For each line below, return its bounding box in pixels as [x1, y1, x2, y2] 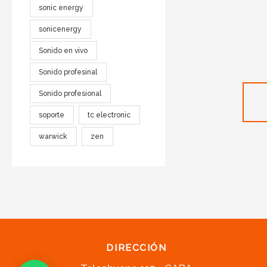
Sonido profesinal [39, 67, 98, 76]
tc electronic [88, 110, 131, 119]
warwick [39, 132, 68, 141]
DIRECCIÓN [106, 242, 167, 254]
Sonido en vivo [39, 46, 88, 55]
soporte [39, 110, 65, 119]
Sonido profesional [39, 89, 102, 98]
